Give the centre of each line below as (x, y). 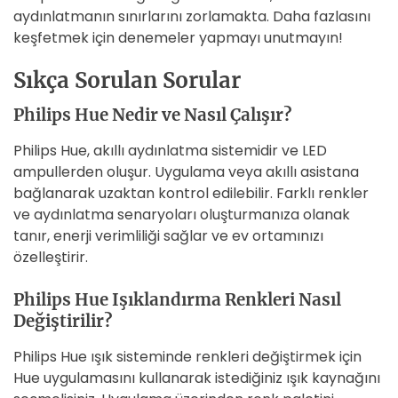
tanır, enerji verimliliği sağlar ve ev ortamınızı (168, 236)
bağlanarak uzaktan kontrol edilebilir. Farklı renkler (191, 193)
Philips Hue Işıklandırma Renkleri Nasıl (177, 300)
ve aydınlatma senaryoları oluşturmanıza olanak (182, 215)
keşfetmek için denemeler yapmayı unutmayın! (178, 38)
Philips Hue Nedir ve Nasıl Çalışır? (152, 115)
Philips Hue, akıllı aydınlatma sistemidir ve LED (170, 151)
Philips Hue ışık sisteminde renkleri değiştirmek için (187, 357)
